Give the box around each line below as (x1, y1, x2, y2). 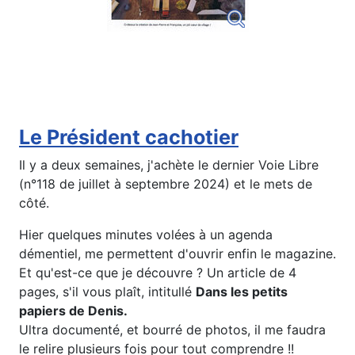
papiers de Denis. (19, 303, 128, 319)
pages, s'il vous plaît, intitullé (19, 284, 196, 300)
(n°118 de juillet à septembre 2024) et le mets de (19, 176, 312, 193)
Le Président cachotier (19, 125, 239, 150)
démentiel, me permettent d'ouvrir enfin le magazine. (19, 246, 336, 262)
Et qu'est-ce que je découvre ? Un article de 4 (19, 265, 296, 281)
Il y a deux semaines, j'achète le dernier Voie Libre (19, 157, 319, 174)
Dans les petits (196, 284, 288, 300)
